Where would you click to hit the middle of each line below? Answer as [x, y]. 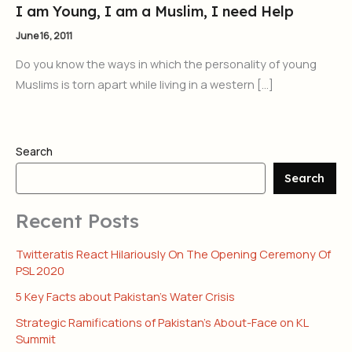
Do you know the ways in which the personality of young [166, 63]
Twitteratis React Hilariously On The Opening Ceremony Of [173, 253]
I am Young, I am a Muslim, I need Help [155, 11]
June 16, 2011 [44, 35]
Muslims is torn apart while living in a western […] [145, 84]
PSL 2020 [40, 270]
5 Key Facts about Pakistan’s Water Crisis [125, 296]
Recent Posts [77, 220]
